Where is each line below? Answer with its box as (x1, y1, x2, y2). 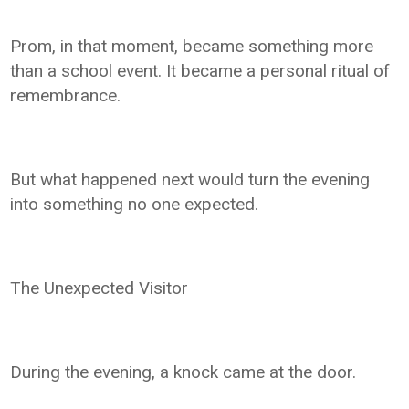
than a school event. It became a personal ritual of (10, 60, 391, 82)
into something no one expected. (10, 194, 259, 215)
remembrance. (10, 85, 121, 107)
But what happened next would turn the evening (10, 169, 371, 191)
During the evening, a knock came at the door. (10, 362, 357, 383)
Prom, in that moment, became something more (10, 36, 374, 58)
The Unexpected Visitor (10, 278, 189, 299)
